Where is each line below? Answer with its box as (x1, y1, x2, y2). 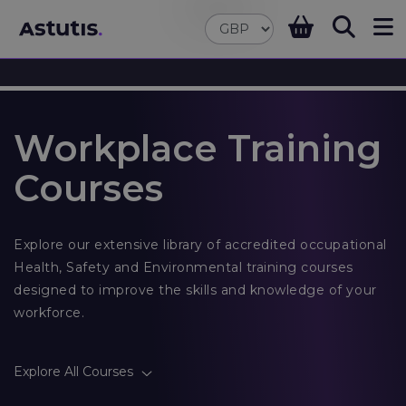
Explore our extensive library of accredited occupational (14, 237, 387, 253)
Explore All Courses (14, 363, 137, 380)
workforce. (14, 304, 85, 321)
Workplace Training (14, 126, 382, 170)
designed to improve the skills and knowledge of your (14, 282, 377, 298)
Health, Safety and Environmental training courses (14, 259, 353, 275)
